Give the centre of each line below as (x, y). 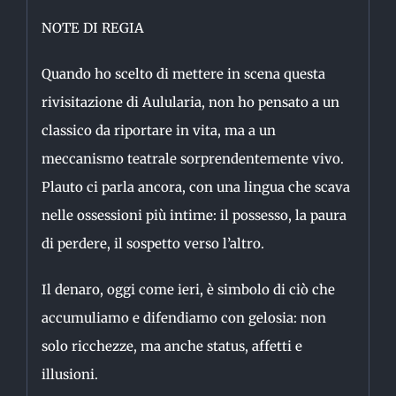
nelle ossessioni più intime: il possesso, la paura (194, 215)
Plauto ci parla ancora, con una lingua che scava (195, 187)
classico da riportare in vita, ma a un (158, 130)
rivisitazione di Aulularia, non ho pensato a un (190, 102)
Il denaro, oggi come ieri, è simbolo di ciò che (188, 289)
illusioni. (69, 374)
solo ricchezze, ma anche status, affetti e (171, 346)
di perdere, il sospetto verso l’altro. (152, 243)
